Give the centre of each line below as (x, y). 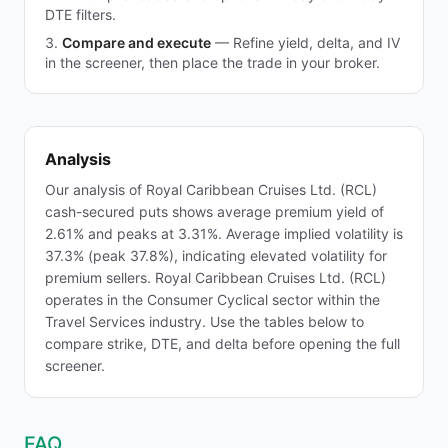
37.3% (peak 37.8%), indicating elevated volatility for (216, 255)
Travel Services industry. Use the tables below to (204, 321)
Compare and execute (136, 42)
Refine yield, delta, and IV (316, 42)
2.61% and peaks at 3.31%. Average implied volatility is (224, 233)
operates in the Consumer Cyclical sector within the (212, 299)
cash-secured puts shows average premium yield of (214, 211)
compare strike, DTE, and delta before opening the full (222, 343)
